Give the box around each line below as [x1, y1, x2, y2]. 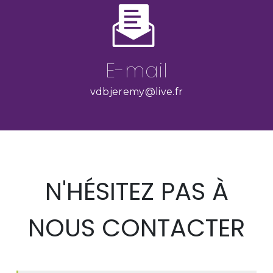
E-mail [105, 56, 168, 84]
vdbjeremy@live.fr [90, 85, 183, 97]
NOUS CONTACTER [28, 210, 245, 245]
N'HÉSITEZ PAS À [44, 174, 229, 208]
